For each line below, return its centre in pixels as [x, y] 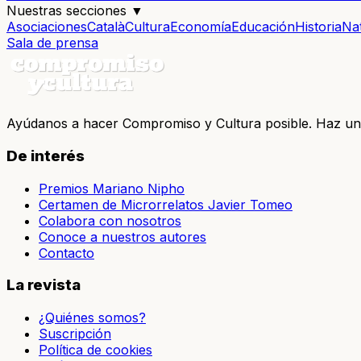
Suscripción [75, 334]
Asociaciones [47, 27]
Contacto [66, 253]
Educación [263, 27]
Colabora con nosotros [110, 220]
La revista [44, 285]
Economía [201, 27]
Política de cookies [95, 350]
